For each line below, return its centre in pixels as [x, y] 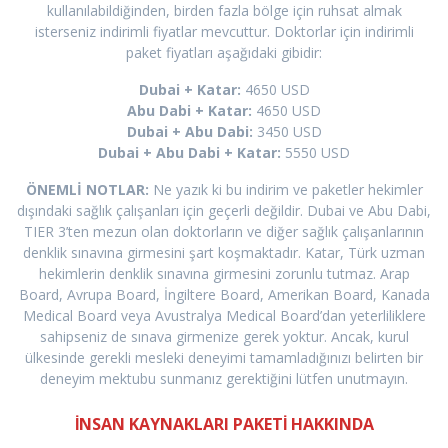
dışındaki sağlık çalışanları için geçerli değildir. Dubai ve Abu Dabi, [224, 211]
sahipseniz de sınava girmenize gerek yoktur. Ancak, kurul [224, 337]
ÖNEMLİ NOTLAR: [87, 190]
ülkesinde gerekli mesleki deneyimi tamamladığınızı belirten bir [224, 358]
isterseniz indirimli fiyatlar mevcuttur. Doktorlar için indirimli [224, 32]
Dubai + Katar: [189, 90]
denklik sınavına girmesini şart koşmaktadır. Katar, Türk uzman [224, 253]
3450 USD [289, 132]
